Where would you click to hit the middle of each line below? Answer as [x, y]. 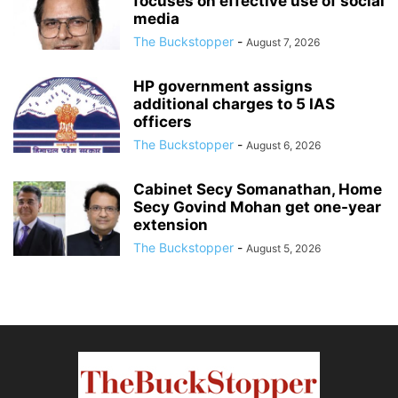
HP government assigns [223, 87]
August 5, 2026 [283, 249]
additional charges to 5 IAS [234, 104]
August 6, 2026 [283, 146]
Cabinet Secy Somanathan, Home [258, 190]
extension [171, 225]
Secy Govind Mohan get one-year [257, 207]
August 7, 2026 [283, 43]
